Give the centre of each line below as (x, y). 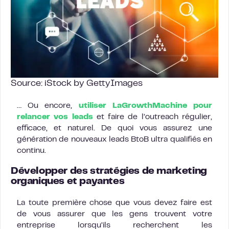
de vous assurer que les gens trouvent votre (114, 214)
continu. (31, 151)
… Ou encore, (48, 106)
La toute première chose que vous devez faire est (114, 203)
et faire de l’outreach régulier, (153, 117)
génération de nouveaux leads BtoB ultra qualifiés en (114, 139)
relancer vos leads (55, 117)
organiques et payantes (68, 181)
